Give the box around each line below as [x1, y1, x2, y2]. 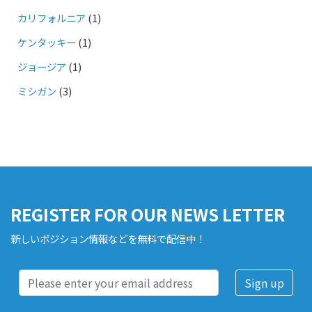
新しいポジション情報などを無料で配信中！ [10, 231, 205, 246]
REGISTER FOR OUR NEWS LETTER [10, 201, 285, 226]
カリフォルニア [17, 10, 86, 25]
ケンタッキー [17, 34, 76, 49]
